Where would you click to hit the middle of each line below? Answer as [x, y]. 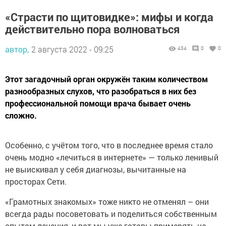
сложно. [21, 116]
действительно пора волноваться [92, 29]
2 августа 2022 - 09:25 [72, 49]
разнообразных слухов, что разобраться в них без [101, 91]
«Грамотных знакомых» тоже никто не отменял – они [107, 202]
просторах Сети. [36, 182]
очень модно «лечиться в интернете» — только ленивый [112, 157]
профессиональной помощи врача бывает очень [98, 103]
